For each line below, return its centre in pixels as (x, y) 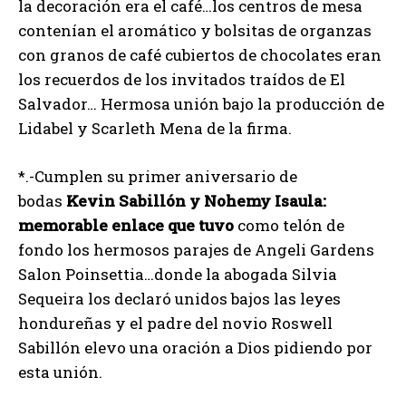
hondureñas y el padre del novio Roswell (175, 324)
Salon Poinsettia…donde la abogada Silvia (178, 275)
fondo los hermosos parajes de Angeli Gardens (196, 250)
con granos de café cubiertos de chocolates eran (200, 55)
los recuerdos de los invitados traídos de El (182, 80)
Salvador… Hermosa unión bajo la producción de (201, 104)
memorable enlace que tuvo (128, 226)
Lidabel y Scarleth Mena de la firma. (155, 129)
